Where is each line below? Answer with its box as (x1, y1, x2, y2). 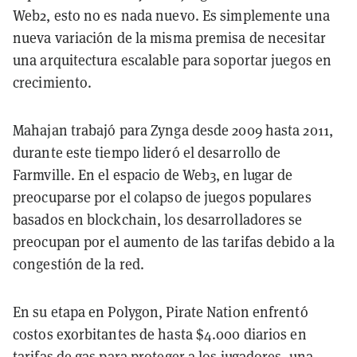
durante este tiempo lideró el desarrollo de (13, 143, 281, 162)
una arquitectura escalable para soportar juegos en (13, 50, 332, 69)
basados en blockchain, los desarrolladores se (13, 210, 303, 229)
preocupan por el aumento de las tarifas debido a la (13, 232, 335, 251)
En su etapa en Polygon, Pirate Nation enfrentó (13, 302, 308, 321)
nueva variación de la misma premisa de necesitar (13, 28, 326, 47)
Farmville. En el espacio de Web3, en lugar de (13, 165, 293, 184)
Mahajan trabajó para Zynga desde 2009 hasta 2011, (13, 120, 333, 139)
